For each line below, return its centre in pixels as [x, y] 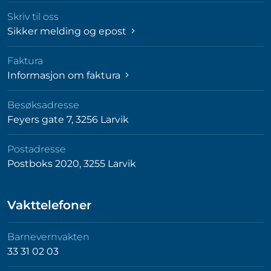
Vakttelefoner [49, 205]
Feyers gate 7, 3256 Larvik [68, 119]
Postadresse [37, 149]
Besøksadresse [43, 105]
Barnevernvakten [48, 237]
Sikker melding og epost [68, 31]
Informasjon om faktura [65, 75]
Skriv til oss [33, 16]
